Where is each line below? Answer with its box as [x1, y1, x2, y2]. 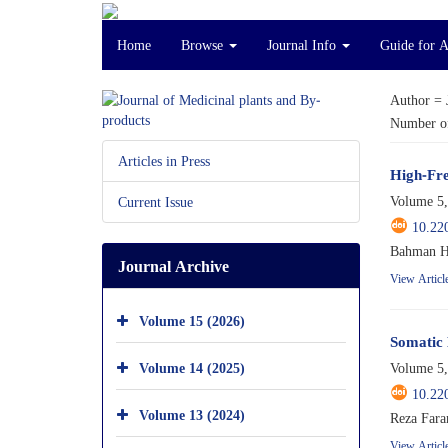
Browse [181, 35, 227, 54]
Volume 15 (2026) [139, 310, 245, 330]
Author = [389, 90, 446, 109]
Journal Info [267, 35, 340, 54]
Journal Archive [118, 255, 229, 277]
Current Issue [118, 192, 193, 211]
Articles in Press [118, 151, 210, 170]
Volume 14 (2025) [139, 357, 245, 377]
